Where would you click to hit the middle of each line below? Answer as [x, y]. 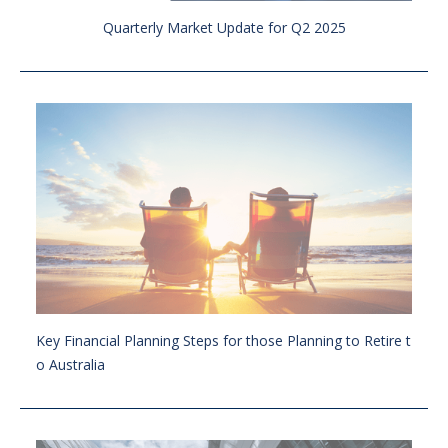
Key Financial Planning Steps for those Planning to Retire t [223, 341]
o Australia [70, 365]
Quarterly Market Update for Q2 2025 [224, 27]
